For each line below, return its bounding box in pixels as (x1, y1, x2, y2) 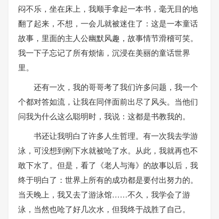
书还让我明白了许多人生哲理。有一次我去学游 (34, 130, 198, 141)
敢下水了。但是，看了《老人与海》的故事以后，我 (18, 159, 198, 171)
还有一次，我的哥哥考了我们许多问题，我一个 (34, 81, 198, 92)
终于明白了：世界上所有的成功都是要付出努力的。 (18, 174, 198, 185)
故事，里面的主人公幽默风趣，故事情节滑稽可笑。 (18, 32, 198, 44)
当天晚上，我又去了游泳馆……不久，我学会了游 (18, 189, 190, 200)
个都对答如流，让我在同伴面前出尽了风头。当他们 (18, 96, 198, 107)
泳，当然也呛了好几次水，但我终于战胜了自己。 (18, 203, 190, 215)
